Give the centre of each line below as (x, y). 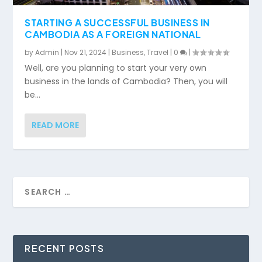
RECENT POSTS (64, 248)
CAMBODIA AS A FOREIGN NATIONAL (113, 34)
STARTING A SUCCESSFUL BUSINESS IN (117, 22)
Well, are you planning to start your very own (116, 68)
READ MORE (56, 125)
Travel (158, 52)
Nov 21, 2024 (86, 52)
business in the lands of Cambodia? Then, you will (126, 81)
